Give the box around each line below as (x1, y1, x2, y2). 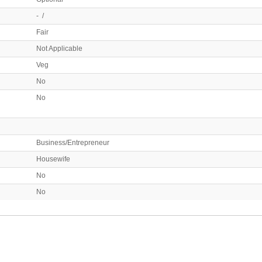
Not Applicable (36, 44, 82, 53)
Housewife (36, 154, 70, 163)
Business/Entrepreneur (36, 138, 109, 147)
